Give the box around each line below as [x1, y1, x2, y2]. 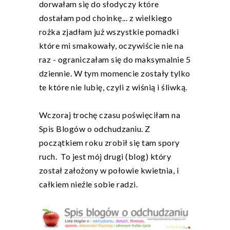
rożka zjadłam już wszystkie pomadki [39, 27, 179, 37]
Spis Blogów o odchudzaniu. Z [39, 124, 150, 134]
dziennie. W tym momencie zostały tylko [39, 68, 190, 79]
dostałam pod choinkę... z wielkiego [39, 13, 172, 23]
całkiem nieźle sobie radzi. [39, 179, 138, 189]
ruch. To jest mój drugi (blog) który [39, 151, 171, 162]
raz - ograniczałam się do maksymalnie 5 [39, 54, 190, 65]
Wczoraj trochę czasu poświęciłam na [39, 110, 180, 120]
